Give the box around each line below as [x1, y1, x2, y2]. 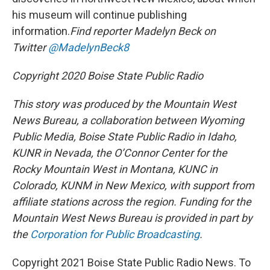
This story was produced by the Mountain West [12, 97, 236, 110]
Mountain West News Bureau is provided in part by [12, 211, 253, 224]
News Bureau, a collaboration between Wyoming [12, 113, 244, 127]
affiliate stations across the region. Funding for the [12, 195, 251, 208]
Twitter [12, 40, 48, 54]
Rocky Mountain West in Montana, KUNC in [12, 162, 218, 175]
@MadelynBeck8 [48, 40, 129, 54]
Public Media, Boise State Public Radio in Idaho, [12, 130, 237, 143]
